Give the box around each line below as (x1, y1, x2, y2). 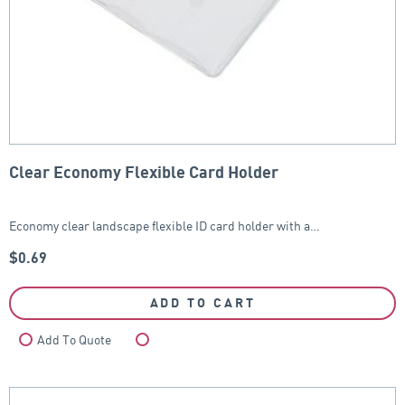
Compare (156, 332, 207, 348)
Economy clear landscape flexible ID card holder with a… (9, 217, 320, 233)
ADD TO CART (149, 296, 256, 310)
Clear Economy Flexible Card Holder (9, 164, 278, 182)
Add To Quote (37, 332, 111, 348)
